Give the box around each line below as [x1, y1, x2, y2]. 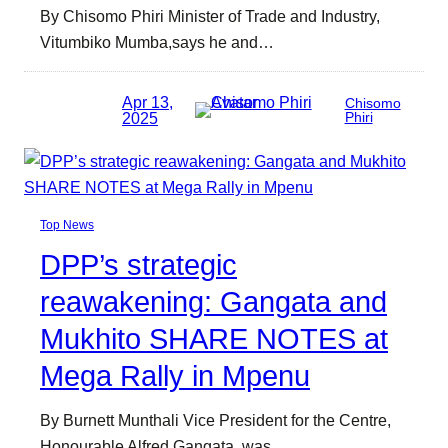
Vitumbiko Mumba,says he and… [40, 32, 274, 51]
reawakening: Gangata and [40, 286, 387, 319]
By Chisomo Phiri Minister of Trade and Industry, [40, 6, 380, 25]
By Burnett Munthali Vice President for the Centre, [40, 411, 391, 430]
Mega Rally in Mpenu [40, 360, 310, 393]
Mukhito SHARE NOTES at [40, 323, 388, 356]
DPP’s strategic [40, 249, 237, 282]
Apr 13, [122, 93, 173, 111]
